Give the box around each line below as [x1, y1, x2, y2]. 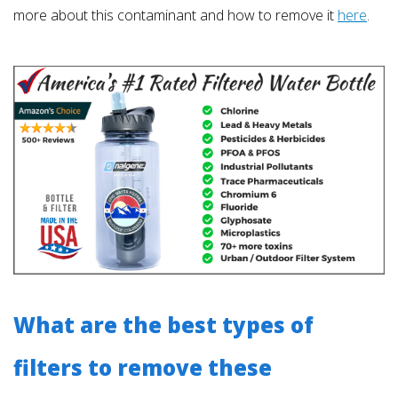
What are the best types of [13, 310, 314, 340]
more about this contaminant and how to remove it [13, 5, 338, 26]
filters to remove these [13, 353, 272, 383]
